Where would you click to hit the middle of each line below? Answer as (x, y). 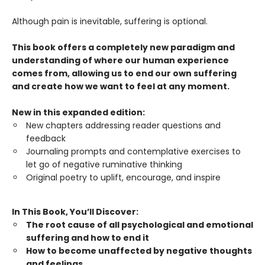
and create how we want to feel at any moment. (121, 87)
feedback (46, 139)
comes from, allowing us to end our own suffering (124, 74)
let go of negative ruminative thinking (104, 165)
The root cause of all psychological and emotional (140, 225)
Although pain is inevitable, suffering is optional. (110, 22)
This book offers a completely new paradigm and (123, 48)
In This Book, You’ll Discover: (75, 212)
